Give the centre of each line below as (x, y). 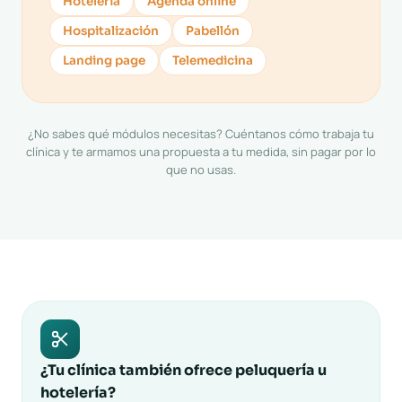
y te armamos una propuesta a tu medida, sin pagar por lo (218, 152)
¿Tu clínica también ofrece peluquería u (184, 370)
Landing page (104, 61)
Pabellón (213, 31)
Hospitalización (111, 31)
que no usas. (201, 170)
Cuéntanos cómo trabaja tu (300, 134)
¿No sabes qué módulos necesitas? (127, 134)
